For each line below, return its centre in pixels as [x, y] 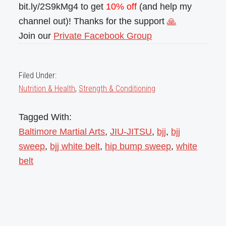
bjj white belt [75, 146]
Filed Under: [38, 75]
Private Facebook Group [103, 36]
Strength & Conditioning [117, 88]
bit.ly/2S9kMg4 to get [63, 6]
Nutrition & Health [47, 88]
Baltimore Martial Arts [62, 131]
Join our [36, 36]
